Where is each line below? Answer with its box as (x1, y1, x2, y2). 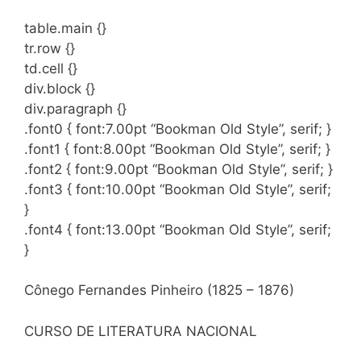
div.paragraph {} (24, 100, 127, 117)
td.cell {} (24, 60, 77, 77)
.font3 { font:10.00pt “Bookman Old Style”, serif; (24, 180, 331, 197)
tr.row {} (24, 39, 75, 56)
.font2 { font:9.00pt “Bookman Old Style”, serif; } (24, 160, 333, 177)
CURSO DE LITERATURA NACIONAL (24, 322, 257, 339)
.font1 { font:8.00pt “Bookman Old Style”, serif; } (24, 140, 330, 157)
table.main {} (24, 19, 106, 36)
